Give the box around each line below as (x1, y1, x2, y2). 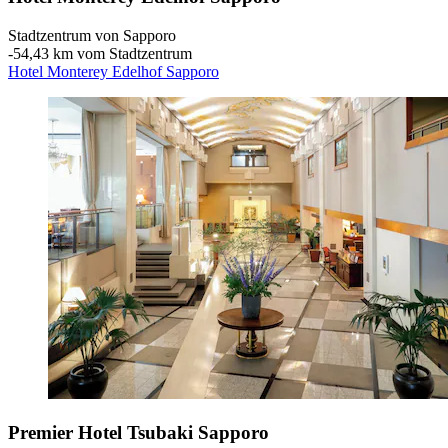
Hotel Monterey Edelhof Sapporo (8, 62, 219, 80)
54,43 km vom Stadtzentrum (13, 44, 192, 62)
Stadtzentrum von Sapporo (8, 26, 176, 44)
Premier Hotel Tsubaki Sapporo (8, 421, 269, 443)
